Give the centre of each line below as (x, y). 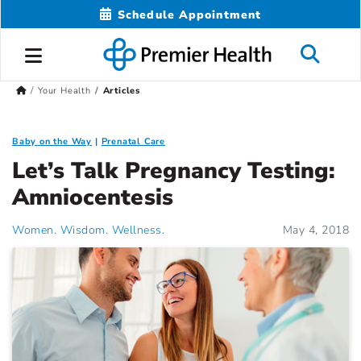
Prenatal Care (133, 142)
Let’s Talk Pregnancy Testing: (174, 171)
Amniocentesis (93, 198)
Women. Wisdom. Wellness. (88, 230)
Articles (121, 91)
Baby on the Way (52, 142)
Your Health (64, 91)
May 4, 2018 (315, 230)
